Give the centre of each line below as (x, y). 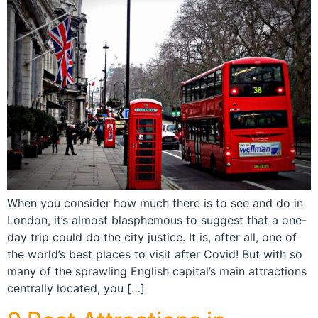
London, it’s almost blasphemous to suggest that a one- (157, 220)
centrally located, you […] (76, 289)
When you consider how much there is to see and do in (155, 203)
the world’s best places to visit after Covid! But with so (155, 254)
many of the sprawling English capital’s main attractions (157, 272)
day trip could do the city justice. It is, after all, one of (152, 237)
